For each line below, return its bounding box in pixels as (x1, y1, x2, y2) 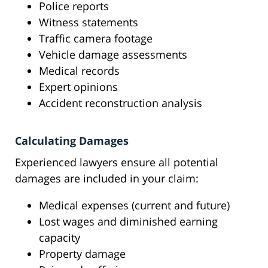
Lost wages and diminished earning (39, 214, 218, 229)
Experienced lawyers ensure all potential (15, 155, 218, 170)
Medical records (39, 63, 120, 78)
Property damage (39, 246, 126, 261)
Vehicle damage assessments (39, 47, 187, 62)
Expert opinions (39, 80, 118, 95)
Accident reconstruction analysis (39, 96, 202, 111)
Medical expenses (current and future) (39, 198, 230, 213)
